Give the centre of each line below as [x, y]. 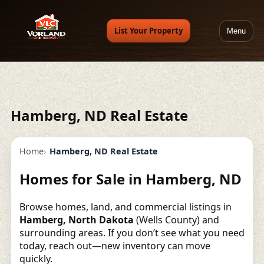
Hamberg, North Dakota [76, 220]
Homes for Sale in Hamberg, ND [130, 179]
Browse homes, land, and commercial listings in [125, 207]
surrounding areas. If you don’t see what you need [132, 232]
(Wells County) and [176, 220]
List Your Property [149, 31]
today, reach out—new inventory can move [115, 245]
